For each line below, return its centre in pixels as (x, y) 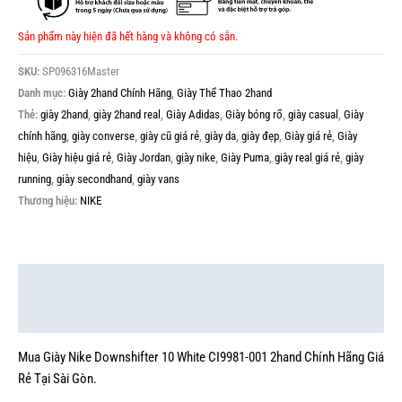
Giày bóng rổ (254, 114)
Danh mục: (43, 92)
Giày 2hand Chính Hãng (120, 92)
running (35, 179)
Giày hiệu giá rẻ (77, 157)
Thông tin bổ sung (65, 315)
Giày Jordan (144, 157)
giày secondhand (94, 179)
